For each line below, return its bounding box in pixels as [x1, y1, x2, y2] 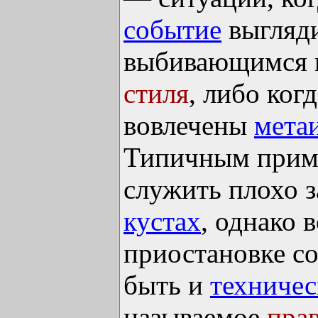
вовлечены [124, 110, 254, 141]
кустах [124, 206, 201, 237]
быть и [124, 270, 210, 301]
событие [124, 14, 221, 45]
